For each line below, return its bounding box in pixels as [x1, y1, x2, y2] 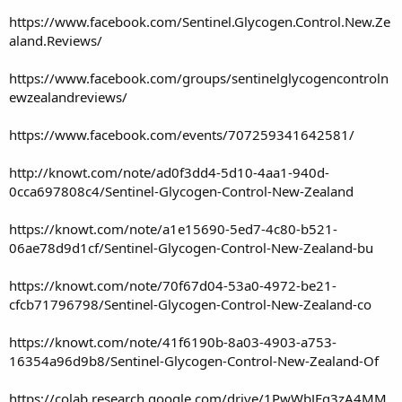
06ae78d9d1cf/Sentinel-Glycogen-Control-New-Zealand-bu [9, 238, 373, 257]
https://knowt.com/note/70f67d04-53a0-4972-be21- [9, 275, 336, 294]
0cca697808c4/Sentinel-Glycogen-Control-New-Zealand [9, 181, 354, 200]
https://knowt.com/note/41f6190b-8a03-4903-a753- [9, 332, 336, 351]
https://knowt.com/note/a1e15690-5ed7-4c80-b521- [9, 219, 337, 238]
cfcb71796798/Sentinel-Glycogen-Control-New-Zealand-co [9, 294, 371, 313]
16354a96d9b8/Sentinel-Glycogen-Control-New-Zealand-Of [9, 351, 379, 370]
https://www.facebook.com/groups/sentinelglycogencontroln [9, 68, 389, 87]
